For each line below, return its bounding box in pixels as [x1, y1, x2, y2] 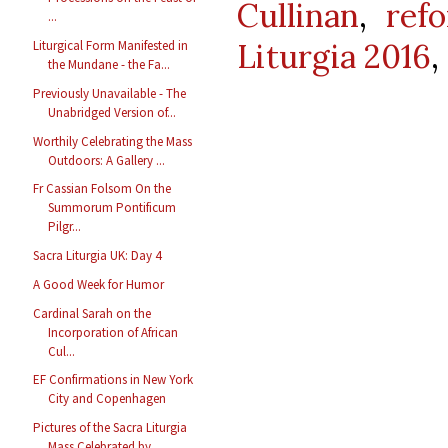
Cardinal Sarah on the [33, 304, 152, 322]
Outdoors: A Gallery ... [48, 151, 166, 169]
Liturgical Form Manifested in [33, 37, 189, 55]
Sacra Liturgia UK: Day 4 [33, 247, 162, 265]
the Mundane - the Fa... [48, 56, 171, 74]
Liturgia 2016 [237, 35, 431, 77]
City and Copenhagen [48, 390, 167, 408]
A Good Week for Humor [33, 275, 165, 293]
